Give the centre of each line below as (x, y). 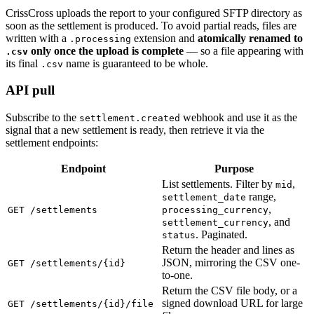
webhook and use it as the (239, 118)
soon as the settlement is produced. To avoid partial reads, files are (151, 25)
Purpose (234, 169)
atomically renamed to (250, 38)
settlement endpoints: (52, 143)
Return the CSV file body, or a (230, 291)
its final (23, 63)
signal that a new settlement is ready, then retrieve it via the (135, 130)
